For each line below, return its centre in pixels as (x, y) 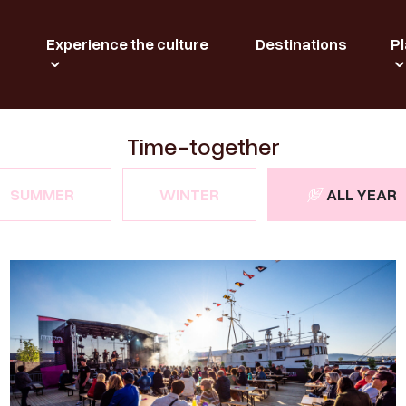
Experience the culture (127, 44)
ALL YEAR (361, 194)
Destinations (301, 44)
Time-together (203, 146)
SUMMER (42, 194)
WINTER (189, 194)
